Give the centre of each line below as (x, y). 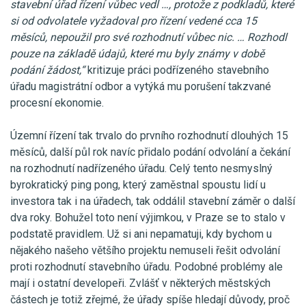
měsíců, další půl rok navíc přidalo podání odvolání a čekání (150, 152)
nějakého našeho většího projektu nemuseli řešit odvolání (145, 250)
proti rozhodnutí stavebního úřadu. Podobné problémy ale (147, 266)
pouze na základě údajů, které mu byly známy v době (137, 53)
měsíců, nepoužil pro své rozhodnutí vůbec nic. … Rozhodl (149, 37)
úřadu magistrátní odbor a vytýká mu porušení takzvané (141, 86)
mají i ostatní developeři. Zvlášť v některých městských (140, 283)
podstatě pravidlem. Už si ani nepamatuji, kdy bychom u (141, 234)
